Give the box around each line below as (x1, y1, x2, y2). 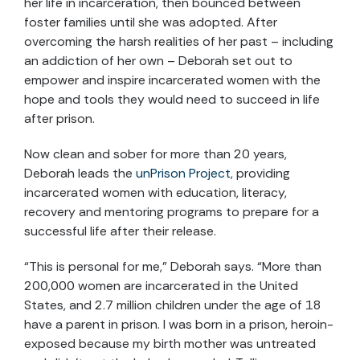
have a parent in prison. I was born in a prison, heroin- (24, 315, 333, 333)
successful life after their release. (24, 222, 216, 239)
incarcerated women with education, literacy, (24, 183, 287, 201)
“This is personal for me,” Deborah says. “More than (24, 257, 321, 275)
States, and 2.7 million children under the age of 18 (24, 296, 321, 313)
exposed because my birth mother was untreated (24, 334, 316, 352)
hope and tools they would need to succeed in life (24, 90, 320, 108)
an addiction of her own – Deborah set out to (24, 51, 292, 69)
